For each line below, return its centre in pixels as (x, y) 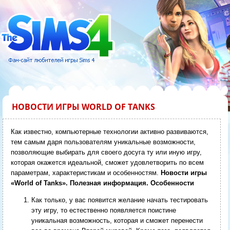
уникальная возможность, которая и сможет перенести (117, 220)
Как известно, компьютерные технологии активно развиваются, (109, 131)
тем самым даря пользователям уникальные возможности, (103, 142)
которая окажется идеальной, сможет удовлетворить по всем (107, 162)
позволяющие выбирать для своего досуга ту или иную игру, (106, 152)
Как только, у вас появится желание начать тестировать (119, 200)
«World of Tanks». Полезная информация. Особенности (102, 183)
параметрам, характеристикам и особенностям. (84, 172)
